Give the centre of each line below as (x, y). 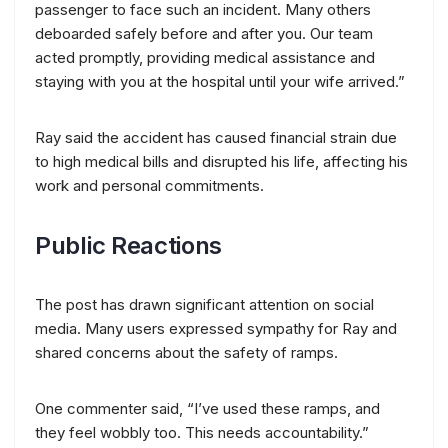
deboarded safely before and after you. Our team (204, 33)
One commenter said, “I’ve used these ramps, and (207, 408)
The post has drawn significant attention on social (204, 304)
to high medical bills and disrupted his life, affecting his (221, 161)
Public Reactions (129, 245)
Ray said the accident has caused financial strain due (216, 137)
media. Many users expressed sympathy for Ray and (216, 328)
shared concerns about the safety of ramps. (186, 352)
